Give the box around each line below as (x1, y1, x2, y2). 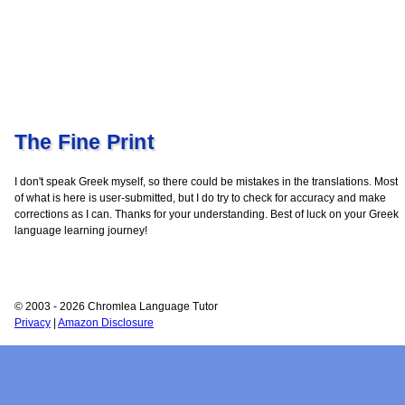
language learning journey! (14, 224, 147, 238)
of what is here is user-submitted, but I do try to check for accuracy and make (14, 192, 386, 205)
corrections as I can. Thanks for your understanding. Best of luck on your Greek (14, 208, 399, 221)
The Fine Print (14, 131, 155, 155)
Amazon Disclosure (58, 316, 154, 330)
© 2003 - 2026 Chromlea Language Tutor (14, 300, 218, 314)
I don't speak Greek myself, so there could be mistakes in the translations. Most (14, 175, 398, 189)
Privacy (14, 316, 51, 330)
